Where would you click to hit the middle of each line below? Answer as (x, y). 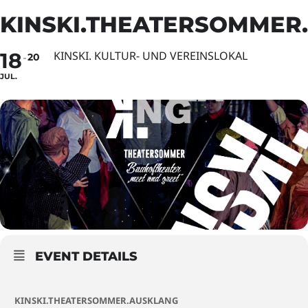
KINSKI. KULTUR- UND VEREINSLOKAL (151, 56)
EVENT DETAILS (86, 256)
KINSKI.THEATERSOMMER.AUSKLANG (96, 300)
